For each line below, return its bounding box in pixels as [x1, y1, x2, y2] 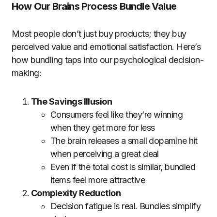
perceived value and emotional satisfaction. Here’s [12, 42, 201, 52]
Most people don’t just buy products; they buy [12, 29, 186, 39]
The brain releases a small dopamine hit [50, 136, 198, 146]
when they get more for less [50, 123, 155, 133]
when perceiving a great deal [50, 149, 159, 159]
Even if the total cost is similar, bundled [50, 162, 196, 172]
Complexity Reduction [31, 188, 121, 198]
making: [12, 68, 42, 78]
